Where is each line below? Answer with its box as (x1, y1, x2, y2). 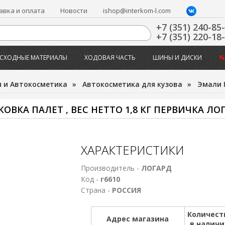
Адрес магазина (106, 214, 169, 223)
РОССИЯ (111, 185, 141, 195)
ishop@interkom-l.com (103, 6, 171, 15)
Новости (60, 6, 88, 15)
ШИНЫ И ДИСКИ (152, 53, 202, 62)
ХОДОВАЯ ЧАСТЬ (84, 53, 136, 62)
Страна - (80, 185, 112, 195)
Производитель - (80, 163, 141, 173)
